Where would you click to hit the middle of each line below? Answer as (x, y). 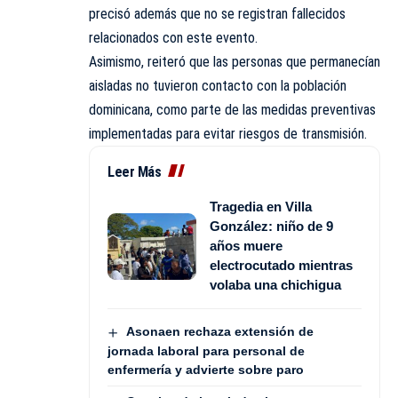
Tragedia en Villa (261, 207)
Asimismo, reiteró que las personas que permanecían (235, 62)
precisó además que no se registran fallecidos (217, 14)
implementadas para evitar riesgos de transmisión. (228, 134)
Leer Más (134, 172)
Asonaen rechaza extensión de (219, 332)
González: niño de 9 (271, 227)
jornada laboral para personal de (206, 350)
